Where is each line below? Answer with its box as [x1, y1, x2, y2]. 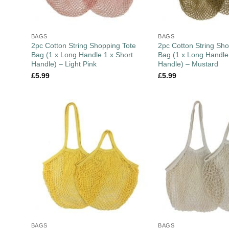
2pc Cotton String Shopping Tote [31, 41, 136, 50]
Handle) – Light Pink [31, 60, 97, 68]
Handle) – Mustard [158, 60, 219, 68]
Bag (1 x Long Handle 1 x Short [31, 51, 133, 59]
